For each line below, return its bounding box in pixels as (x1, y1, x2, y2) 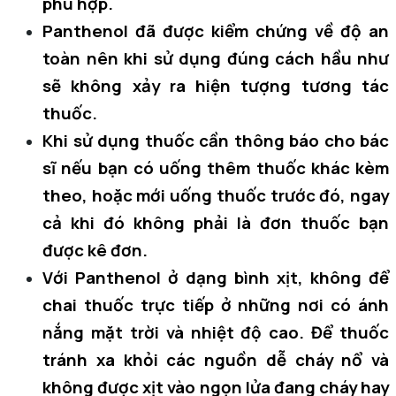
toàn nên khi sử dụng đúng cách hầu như (42, 46, 389, 70)
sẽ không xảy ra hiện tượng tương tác (42, 73, 389, 97)
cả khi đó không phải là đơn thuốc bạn (42, 210, 389, 234)
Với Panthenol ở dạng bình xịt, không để (42, 265, 389, 289)
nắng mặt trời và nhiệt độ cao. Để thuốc (42, 320, 389, 344)
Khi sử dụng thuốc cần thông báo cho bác (42, 128, 389, 152)
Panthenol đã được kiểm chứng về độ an (42, 19, 389, 42)
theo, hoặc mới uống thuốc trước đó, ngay (42, 183, 389, 207)
